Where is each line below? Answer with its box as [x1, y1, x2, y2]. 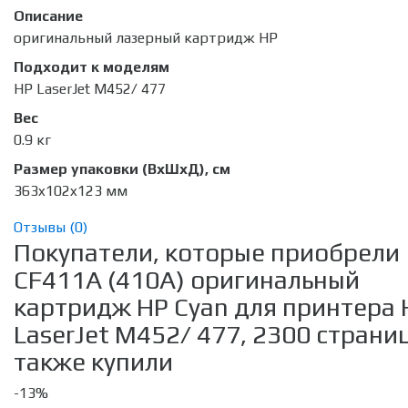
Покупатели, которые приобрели [14, 238, 400, 268]
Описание [14, 7, 83, 25]
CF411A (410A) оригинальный [14, 265, 360, 295]
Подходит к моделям [14, 58, 169, 76]
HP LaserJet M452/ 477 [14, 80, 166, 98]
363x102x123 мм [14, 182, 127, 200]
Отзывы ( [14, 219, 75, 237]
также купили [14, 347, 173, 377]
